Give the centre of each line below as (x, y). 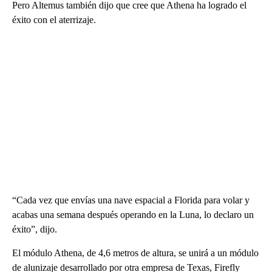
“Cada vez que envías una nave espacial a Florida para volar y (131, 200)
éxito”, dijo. (35, 229)
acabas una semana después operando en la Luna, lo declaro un (133, 215)
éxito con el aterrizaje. (54, 20)
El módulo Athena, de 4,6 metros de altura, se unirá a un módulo (135, 253)
